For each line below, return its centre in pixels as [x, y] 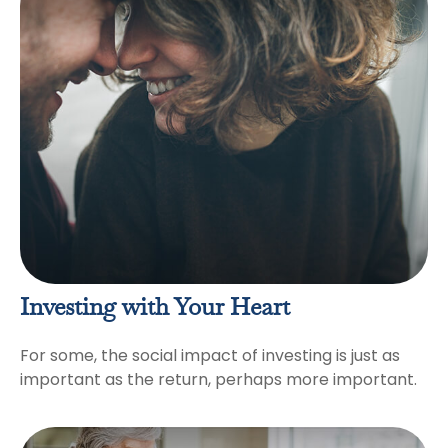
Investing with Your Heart [155, 307]
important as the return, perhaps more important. [218, 379]
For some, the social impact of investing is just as [210, 355]
